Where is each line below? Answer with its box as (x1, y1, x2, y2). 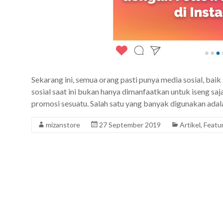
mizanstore (46, 120, 80, 129)
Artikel (180, 120, 201, 129)
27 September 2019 (99, 120, 161, 129)
